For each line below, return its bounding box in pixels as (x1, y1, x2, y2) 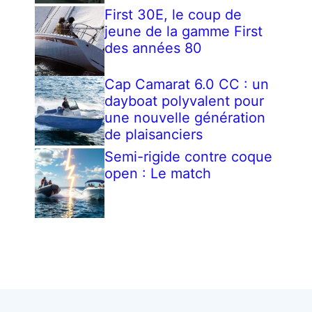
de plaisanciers (104, 126, 203, 143)
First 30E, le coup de (104, 6, 242, 24)
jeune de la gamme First (104, 23, 263, 40)
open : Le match (104, 165, 211, 182)
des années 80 (104, 40, 202, 57)
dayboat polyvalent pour (104, 93, 264, 110)
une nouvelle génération (104, 109, 265, 127)
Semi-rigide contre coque (104, 148, 272, 166)
